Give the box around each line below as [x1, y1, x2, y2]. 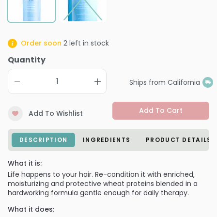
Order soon [21, 38, 62, 48]
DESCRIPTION [19, 136, 68, 144]
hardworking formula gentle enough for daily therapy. [8, 188, 189, 198]
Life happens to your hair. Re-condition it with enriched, [8, 170, 195, 180]
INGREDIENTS [83, 136, 131, 144]
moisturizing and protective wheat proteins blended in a [8, 179, 198, 189]
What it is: [8, 158, 42, 169]
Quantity [8, 54, 46, 66]
